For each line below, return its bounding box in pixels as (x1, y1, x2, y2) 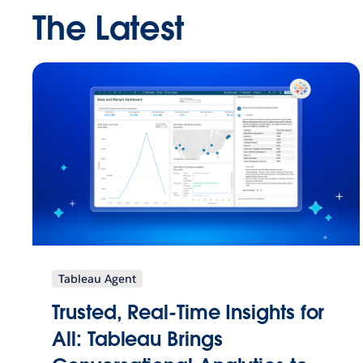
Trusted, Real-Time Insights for (52, 299, 325, 325)
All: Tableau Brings (52, 326, 223, 352)
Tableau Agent (58, 271, 137, 286)
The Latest (32, 7, 185, 50)
